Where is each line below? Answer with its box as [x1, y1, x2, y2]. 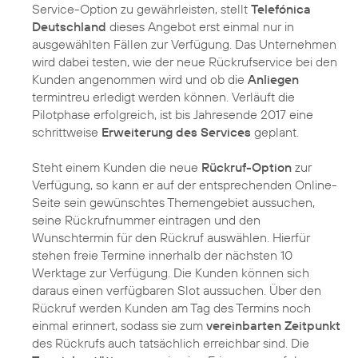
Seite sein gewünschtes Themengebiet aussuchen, [32, 194, 315, 211]
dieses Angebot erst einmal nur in [106, 18, 294, 35]
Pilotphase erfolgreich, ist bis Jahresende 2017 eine [32, 106, 313, 123]
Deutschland [32, 18, 106, 35]
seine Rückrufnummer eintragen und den [32, 212, 261, 229]
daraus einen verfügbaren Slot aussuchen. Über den [32, 282, 321, 299]
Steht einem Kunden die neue [32, 159, 201, 176]
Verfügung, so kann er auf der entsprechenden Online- [32, 177, 337, 193]
